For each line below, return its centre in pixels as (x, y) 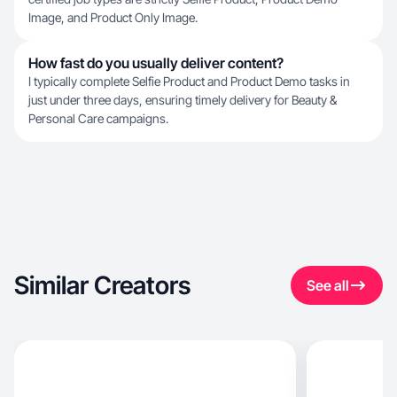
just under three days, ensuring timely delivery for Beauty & (183, 100)
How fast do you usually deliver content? (156, 63)
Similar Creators (102, 285)
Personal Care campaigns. (98, 118)
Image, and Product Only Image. (113, 17)
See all (328, 285)
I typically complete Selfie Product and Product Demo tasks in (189, 81)
